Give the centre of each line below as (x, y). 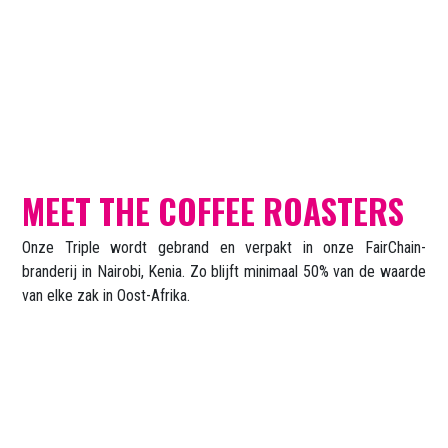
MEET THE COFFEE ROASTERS (213, 212)
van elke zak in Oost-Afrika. (106, 296)
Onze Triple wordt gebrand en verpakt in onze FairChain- (224, 248)
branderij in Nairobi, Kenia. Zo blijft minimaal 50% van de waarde (224, 272)
